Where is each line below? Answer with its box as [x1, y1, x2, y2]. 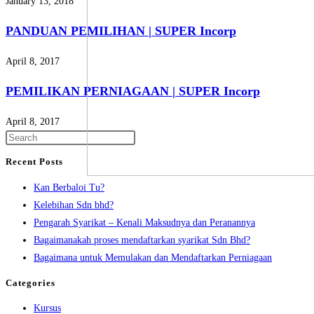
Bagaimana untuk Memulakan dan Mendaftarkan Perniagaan [34, 252, 272, 263]
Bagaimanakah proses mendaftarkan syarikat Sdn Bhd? [34, 234, 250, 245]
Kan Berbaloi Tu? [34, 182, 104, 193]
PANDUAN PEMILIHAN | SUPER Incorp [6, 24, 236, 39]
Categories [6, 277, 55, 288]
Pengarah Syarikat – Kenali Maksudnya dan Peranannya [34, 217, 255, 228]
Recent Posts [6, 156, 63, 168]
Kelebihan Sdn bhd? [34, 199, 114, 210]
